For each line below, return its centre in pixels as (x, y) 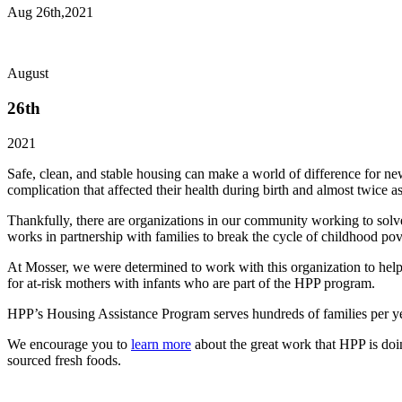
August (28, 74)
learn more (161, 344)
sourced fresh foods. (64, 360)
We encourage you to (69, 344)
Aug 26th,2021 (50, 13)
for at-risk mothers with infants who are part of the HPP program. (191, 283)
